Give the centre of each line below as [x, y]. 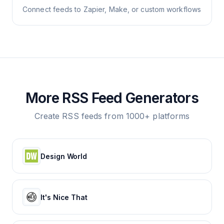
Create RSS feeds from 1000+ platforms [112, 116]
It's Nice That [64, 197]
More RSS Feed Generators [112, 98]
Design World [64, 156]
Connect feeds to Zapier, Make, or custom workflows [112, 9]
